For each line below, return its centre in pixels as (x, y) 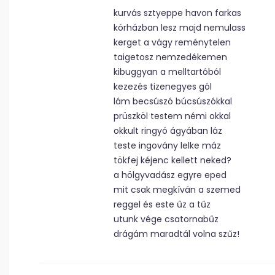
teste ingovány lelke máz (167, 145)
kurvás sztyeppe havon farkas (177, 13)
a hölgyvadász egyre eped (170, 175)
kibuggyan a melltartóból (167, 72)
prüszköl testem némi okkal (172, 116)
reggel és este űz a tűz (162, 204)
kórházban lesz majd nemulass (180, 28)
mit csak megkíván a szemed (177, 190)
